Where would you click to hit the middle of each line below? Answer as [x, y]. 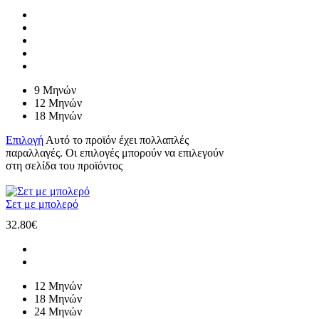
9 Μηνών [55, 90]
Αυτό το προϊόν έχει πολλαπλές [117, 140]
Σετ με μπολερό [42, 204]
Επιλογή [25, 140]
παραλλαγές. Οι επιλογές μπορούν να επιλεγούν [115, 153]
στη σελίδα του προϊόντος [64, 166]
